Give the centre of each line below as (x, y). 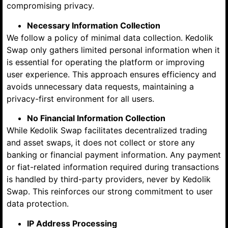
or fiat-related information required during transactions (113, 167)
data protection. (38, 204)
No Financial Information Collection (96, 118)
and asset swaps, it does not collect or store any (101, 143)
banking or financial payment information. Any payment (114, 155)
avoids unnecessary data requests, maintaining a (100, 86)
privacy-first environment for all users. (80, 98)
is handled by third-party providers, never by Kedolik (109, 179)
